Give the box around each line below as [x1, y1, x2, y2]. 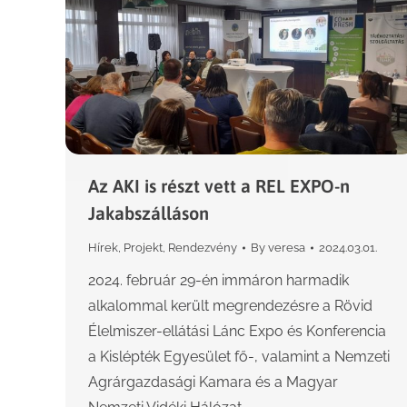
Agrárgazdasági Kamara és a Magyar [88, 373, 338, 392]
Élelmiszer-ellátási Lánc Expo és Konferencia [88, 323, 386, 341]
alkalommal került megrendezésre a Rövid [88, 297, 372, 315]
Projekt [124, 241, 163, 255]
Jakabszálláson [88, 203, 209, 224]
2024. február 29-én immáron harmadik [88, 272, 349, 290]
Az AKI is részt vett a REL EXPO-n [88, 175, 350, 197]
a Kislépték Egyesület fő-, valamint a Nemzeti [88, 348, 390, 366]
